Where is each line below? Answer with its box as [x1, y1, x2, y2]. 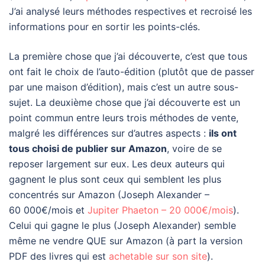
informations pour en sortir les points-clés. [9, 21, 200, 33]
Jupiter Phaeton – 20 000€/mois [88, 204, 233, 216]
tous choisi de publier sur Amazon [9, 143, 167, 155]
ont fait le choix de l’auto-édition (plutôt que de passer [9, 66, 254, 78]
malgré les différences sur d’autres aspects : [9, 127, 209, 140]
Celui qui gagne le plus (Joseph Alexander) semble [9, 219, 236, 232]
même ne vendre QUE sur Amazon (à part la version [9, 235, 243, 247]
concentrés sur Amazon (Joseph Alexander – [9, 189, 209, 201]
